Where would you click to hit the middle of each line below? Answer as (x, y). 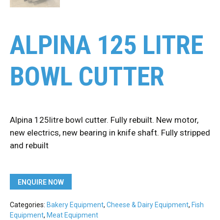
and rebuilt (29, 146)
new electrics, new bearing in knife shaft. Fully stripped (110, 133)
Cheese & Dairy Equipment (148, 205)
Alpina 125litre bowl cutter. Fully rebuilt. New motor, (104, 120)
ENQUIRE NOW (41, 182)
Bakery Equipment (75, 205)
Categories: (28, 205)
